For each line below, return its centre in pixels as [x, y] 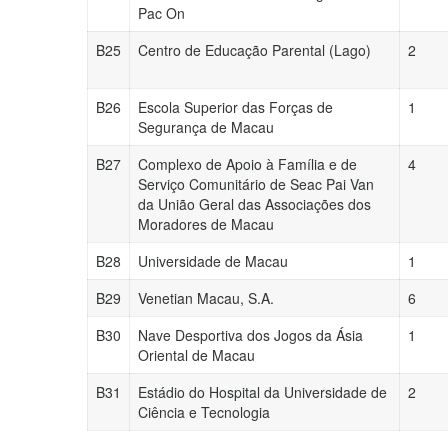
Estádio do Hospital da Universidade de [262, 392]
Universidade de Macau [213, 261]
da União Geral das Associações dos [254, 204]
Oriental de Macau [196, 355]
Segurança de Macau [206, 127]
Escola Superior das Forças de [235, 107]
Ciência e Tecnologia [204, 412]
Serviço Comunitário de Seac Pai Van [256, 184]
